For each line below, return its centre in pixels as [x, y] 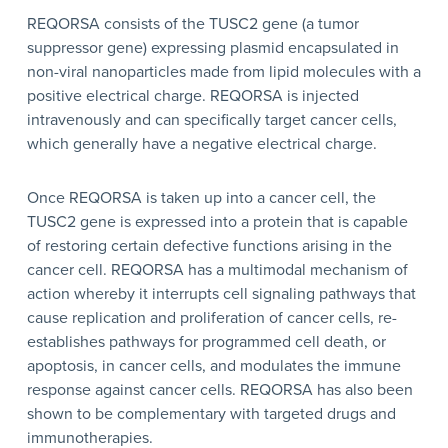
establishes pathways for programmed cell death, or [206, 341]
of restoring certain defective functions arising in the [209, 245]
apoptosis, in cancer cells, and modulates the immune [213, 365]
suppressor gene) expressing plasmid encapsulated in [212, 47]
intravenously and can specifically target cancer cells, [211, 119]
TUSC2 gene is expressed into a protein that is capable [217, 221]
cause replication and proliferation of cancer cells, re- [211, 317]
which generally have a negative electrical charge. [201, 143]
